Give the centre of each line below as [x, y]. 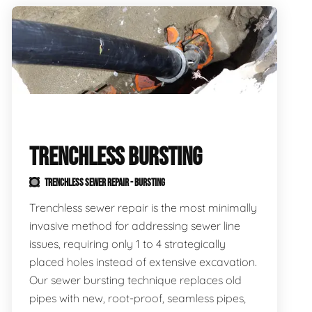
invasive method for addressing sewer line [134, 226]
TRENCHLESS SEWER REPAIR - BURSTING [104, 183]
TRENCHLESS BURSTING [115, 158]
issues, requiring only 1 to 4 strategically [127, 244]
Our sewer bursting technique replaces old [135, 280]
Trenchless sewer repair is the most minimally [143, 208]
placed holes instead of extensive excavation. [143, 262]
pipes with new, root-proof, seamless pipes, [137, 298]
